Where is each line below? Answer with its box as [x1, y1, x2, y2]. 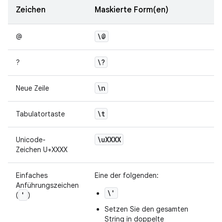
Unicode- [16, 135, 46, 144]
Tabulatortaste [16, 110, 65, 118]
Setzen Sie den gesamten [105, 205, 188, 214]
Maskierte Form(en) [95, 5, 168, 15]
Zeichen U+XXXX [16, 145, 67, 154]
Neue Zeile [16, 84, 49, 93]
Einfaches [16, 171, 48, 180]
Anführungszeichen [16, 181, 79, 190]
